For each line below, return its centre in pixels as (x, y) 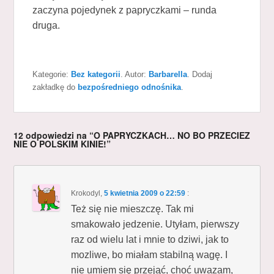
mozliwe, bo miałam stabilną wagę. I (150, 254)
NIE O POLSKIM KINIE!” (62, 143)
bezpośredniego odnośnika (130, 87)
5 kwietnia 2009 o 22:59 (145, 193)
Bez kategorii (96, 74)
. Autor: (135, 74)
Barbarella (168, 74)
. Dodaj (200, 74)
